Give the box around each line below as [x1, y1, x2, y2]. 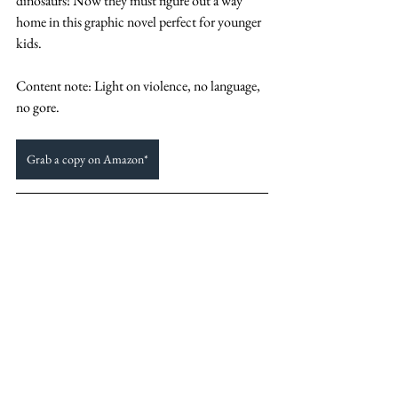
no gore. [16, 98, 62, 117]
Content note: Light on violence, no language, [16, 76, 263, 96]
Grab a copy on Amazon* [27, 151, 148, 168]
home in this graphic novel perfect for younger [16, 12, 264, 32]
